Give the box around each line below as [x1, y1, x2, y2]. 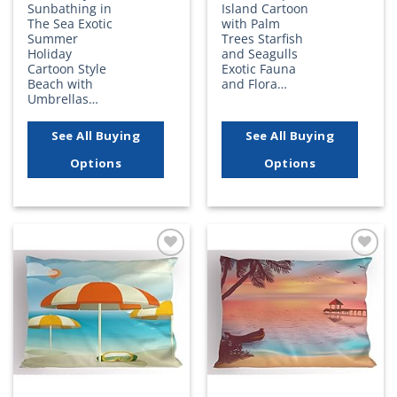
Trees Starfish [222, 30, 304, 48]
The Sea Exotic [27, 15, 113, 33]
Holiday [27, 45, 73, 63]
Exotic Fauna [222, 60, 297, 78]
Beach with [27, 75, 94, 93]
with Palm [222, 15, 281, 33]
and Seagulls [222, 45, 299, 63]
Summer [27, 30, 79, 48]
